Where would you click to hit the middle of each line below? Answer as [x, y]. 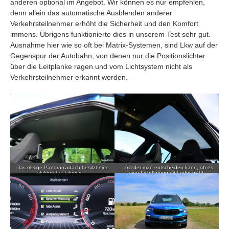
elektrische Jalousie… [62, 173]
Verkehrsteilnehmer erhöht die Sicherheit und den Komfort [104, 24]
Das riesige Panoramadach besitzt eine [62, 168]
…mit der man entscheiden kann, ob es [167, 168]
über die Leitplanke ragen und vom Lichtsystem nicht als [101, 67]
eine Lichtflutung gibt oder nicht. [167, 173]
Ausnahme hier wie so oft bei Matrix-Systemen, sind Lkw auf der [114, 45]
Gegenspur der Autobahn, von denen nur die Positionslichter [108, 56]
